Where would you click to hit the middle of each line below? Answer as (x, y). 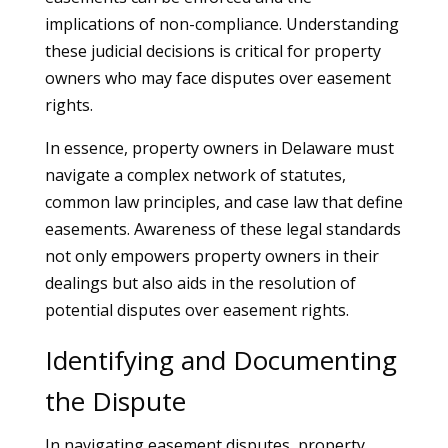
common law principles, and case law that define (223, 202)
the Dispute (115, 401)
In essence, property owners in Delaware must (219, 148)
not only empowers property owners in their (211, 256)
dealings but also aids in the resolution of (200, 283)
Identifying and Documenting (220, 360)
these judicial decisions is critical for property (212, 51)
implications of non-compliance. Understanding (221, 24)
